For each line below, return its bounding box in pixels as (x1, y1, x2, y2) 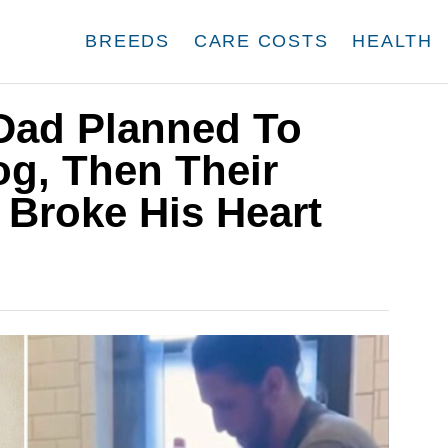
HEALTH (352, 31, 433, 51)
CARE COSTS (193, 31, 329, 51)
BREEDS (85, 31, 170, 51)
